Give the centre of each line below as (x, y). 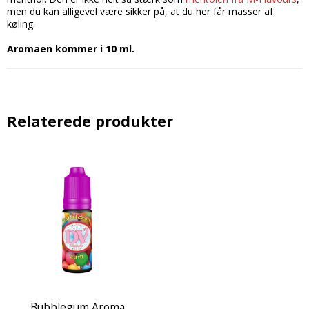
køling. (21, 24)
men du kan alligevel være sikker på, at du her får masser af (140, 12)
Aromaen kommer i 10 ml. (71, 49)
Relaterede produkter (90, 121)
